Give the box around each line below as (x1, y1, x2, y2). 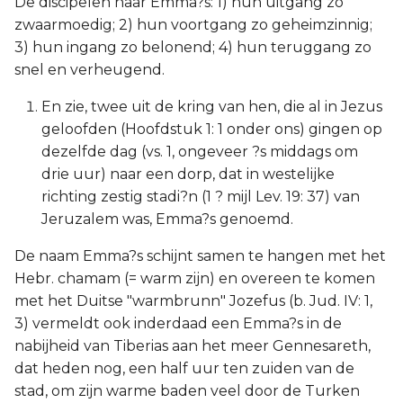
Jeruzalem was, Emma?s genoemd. (41, 210, 293, 228)
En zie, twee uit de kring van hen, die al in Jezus (41, 98, 382, 115)
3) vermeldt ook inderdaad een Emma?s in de (14, 315, 342, 332)
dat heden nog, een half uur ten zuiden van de (14, 360, 354, 377)
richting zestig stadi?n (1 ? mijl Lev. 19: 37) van (41, 188, 360, 205)
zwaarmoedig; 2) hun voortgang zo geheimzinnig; (14, 16, 372, 33)
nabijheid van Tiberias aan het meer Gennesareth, (14, 337, 371, 354)
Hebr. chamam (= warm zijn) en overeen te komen (14, 270, 375, 287)
